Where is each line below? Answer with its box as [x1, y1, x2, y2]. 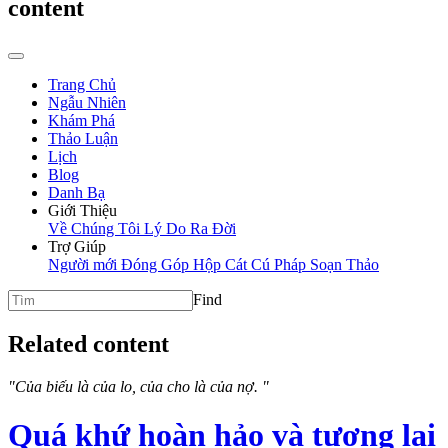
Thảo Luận [48, 130, 118, 148]
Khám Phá [48, 112, 115, 130]
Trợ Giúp [48, 238, 106, 256]
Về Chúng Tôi [48, 220, 144, 238]
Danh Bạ [48, 184, 105, 202]
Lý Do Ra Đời [144, 220, 236, 238]
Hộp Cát [193, 256, 251, 274]
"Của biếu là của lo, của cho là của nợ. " [8, 377, 269, 395]
